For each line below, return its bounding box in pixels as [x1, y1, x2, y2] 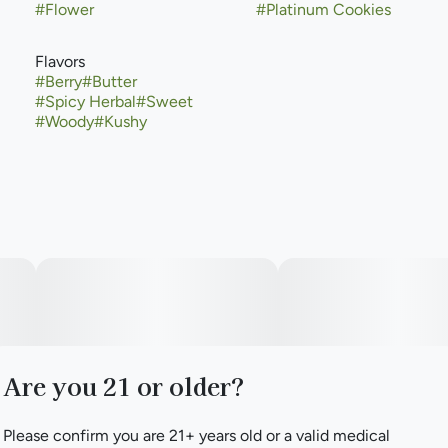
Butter [91, 72, 137, 91]
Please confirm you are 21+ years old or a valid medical [3, 425, 390, 445]
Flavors [34, 52, 85, 71]
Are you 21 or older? [3, 367, 244, 403]
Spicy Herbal [44, 92, 136, 111]
